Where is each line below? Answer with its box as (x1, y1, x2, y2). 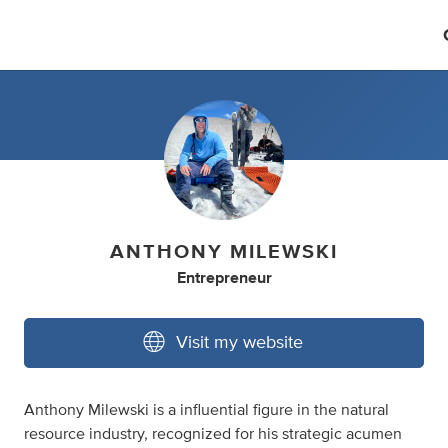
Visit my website (176, 334, 303, 352)
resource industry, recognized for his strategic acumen (24, 426, 402, 442)
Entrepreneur (176, 270, 272, 286)
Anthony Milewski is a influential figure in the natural (24, 402, 389, 418)
